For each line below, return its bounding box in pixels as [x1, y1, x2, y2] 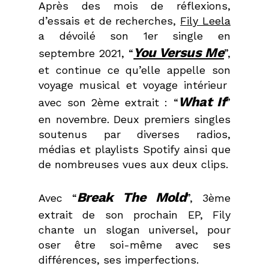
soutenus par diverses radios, [38, 127, 231, 141]
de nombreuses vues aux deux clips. [38, 157, 228, 171]
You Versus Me [133, 44, 225, 60]
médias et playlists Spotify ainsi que [38, 142, 231, 156]
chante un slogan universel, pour [38, 223, 231, 236]
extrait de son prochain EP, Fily [38, 208, 231, 221]
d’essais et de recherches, [38, 14, 181, 27]
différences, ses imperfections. [38, 253, 199, 266]
